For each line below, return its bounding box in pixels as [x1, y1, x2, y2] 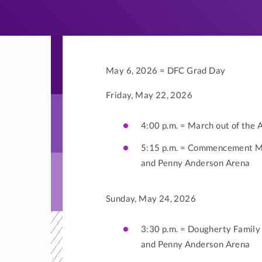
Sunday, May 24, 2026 [106, 193, 196, 204]
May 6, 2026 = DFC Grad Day [106, 65, 226, 75]
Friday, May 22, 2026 [106, 89, 192, 100]
